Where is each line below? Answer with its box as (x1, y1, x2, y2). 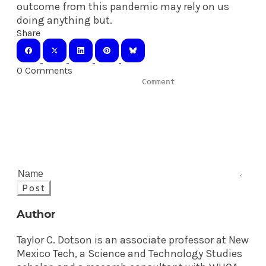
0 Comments (17, 64, 72, 76)
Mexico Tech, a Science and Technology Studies (17, 246, 242, 260)
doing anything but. (17, 13, 112, 27)
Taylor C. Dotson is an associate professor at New (17, 233, 249, 246)
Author (17, 207, 56, 221)
